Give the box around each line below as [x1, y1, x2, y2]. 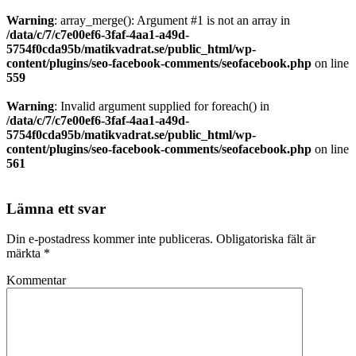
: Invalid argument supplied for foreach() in [54, 99, 269, 114]
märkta [6, 246, 44, 261]
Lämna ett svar [6, 199, 106, 217]
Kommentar [6, 273, 66, 288]
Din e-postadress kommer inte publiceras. [6, 232, 213, 246]
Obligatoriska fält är [213, 232, 315, 246]
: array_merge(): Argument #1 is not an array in [54, 14, 290, 28]
